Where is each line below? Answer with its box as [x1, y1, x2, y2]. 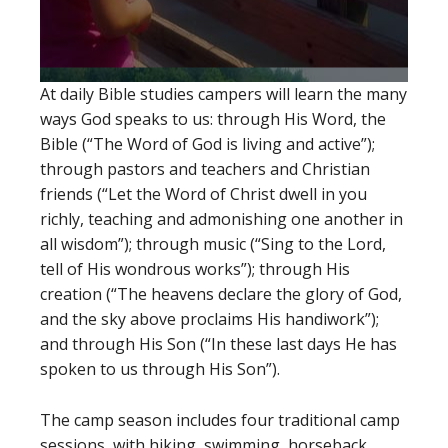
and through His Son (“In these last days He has [40, 333, 397, 355]
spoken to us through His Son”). [40, 358, 280, 380]
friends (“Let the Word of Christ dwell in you [40, 183, 367, 205]
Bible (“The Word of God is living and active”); [40, 133, 375, 155]
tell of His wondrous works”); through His [40, 258, 350, 280]
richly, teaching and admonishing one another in [40, 208, 403, 230]
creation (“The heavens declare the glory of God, [40, 283, 402, 305]
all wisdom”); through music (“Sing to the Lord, [40, 233, 386, 255]
